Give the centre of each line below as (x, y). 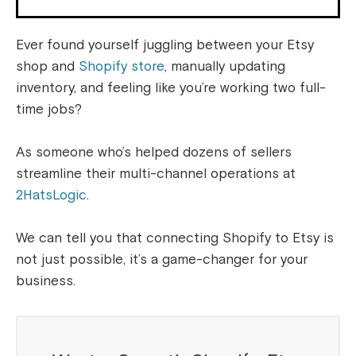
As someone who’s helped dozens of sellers (154, 153)
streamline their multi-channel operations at (156, 174)
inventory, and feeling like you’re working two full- (171, 88)
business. (46, 281)
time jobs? (49, 110)
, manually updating (225, 67)
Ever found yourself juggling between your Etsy (165, 45)
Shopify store (122, 67)
